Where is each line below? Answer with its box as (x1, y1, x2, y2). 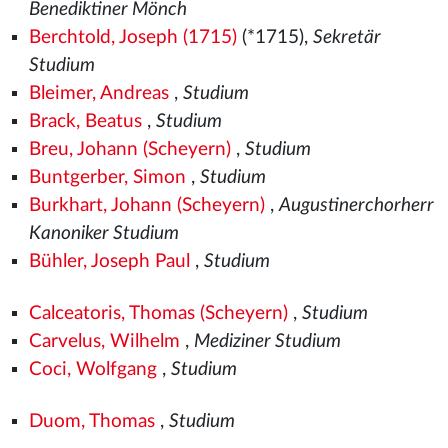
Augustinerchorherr (278, 196, 434, 215)
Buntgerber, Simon (28, 168, 186, 187)
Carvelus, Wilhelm (28, 332, 180, 351)
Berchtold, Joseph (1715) (28, 28, 237, 47)
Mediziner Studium (193, 332, 341, 351)
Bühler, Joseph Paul (28, 252, 190, 271)
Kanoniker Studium (28, 224, 179, 243)
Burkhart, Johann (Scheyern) (28, 196, 265, 215)
